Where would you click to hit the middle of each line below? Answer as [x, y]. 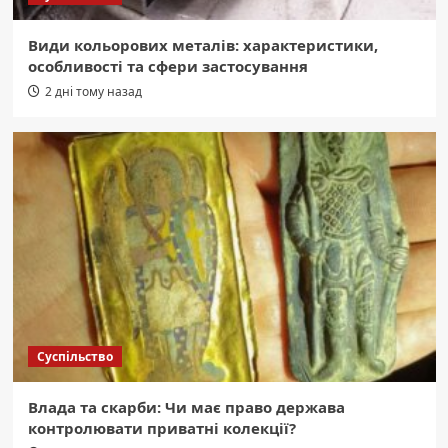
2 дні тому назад [93, 91]
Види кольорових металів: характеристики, [202, 45]
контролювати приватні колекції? [161, 428]
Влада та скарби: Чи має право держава [186, 407]
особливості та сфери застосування [167, 66]
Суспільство [74, 356]
